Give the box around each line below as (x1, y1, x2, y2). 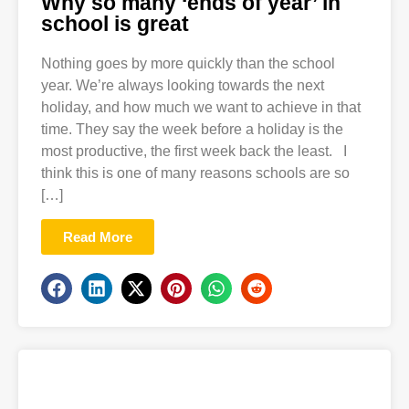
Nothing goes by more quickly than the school (41, 56, 335, 72)
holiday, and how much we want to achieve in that (41, 100, 361, 116)
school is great (41, 12, 189, 37)
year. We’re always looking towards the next (41, 78, 324, 94)
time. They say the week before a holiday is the (41, 121, 343, 138)
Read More (63, 229, 132, 246)
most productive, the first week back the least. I (41, 143, 347, 160)
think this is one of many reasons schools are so (41, 165, 350, 182)
